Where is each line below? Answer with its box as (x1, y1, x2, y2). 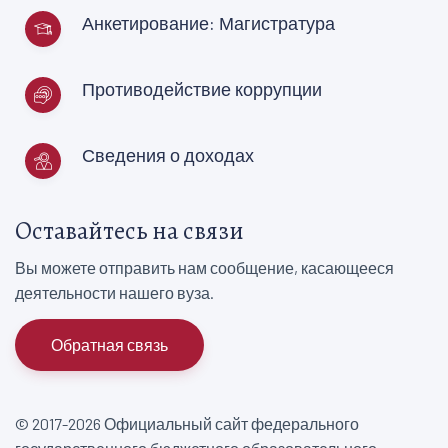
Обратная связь (51, 335, 168, 355)
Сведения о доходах (82, 143, 254, 166)
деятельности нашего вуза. (15, 282, 214, 302)
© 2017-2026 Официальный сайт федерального (15, 414, 359, 434)
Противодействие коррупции (82, 77, 322, 100)
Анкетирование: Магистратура (82, 11, 335, 34)
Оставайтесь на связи (15, 213, 244, 247)
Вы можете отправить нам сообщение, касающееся (15, 257, 394, 277)
